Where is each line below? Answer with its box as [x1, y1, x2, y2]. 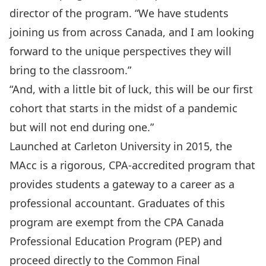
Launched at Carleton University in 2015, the [9, 138, 232, 153]
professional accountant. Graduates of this [9, 195, 225, 210]
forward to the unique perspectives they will [9, 43, 232, 58]
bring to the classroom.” [9, 62, 131, 77]
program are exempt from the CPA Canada [9, 214, 224, 229]
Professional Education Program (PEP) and [9, 233, 222, 248]
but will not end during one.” [9, 119, 154, 134]
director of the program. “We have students [9, 5, 229, 20]
